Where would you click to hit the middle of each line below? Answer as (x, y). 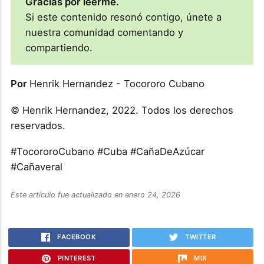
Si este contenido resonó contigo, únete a (123, 17)
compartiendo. (59, 47)
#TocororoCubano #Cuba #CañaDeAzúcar (107, 152)
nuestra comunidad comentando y (104, 32)
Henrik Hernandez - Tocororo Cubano (117, 83)
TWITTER (199, 237)
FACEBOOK (76, 237)
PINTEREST (76, 258)
